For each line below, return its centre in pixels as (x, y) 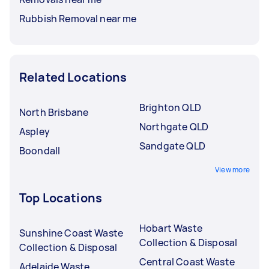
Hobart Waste (171, 228)
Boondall (40, 150)
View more (232, 169)
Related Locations (73, 77)
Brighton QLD (170, 107)
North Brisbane (54, 112)
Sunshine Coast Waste (71, 233)
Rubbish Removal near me (78, 18)
